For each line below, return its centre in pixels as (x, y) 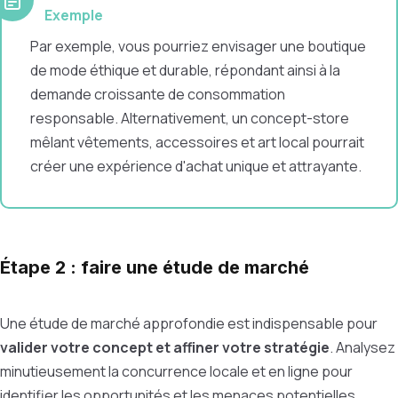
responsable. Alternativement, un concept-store (190, 118)
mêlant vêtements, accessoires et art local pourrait (197, 142)
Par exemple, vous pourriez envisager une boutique (198, 46)
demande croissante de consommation (158, 94)
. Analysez (362, 347)
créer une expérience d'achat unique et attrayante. (196, 166)
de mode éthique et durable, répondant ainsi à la (185, 70)
